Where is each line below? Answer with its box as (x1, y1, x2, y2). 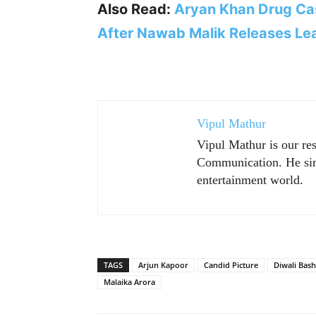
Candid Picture (204, 260, 258, 270)
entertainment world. (197, 173, 303, 187)
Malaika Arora (104, 276, 155, 287)
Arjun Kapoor (138, 260, 188, 270)
